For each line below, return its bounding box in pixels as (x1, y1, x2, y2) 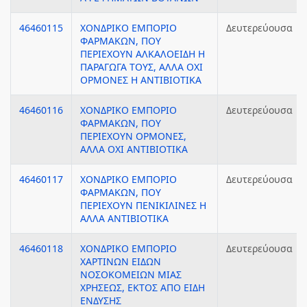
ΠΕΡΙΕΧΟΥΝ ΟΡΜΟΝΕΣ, (80, 130, 186, 143)
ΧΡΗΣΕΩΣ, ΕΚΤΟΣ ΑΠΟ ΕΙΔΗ (80, 281, 205, 294)
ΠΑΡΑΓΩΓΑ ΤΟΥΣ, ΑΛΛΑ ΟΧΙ (80, 60, 203, 73)
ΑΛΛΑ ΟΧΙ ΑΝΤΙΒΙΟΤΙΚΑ (80, 143, 188, 156)
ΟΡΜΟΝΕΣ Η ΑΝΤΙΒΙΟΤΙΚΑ (80, 73, 201, 86)
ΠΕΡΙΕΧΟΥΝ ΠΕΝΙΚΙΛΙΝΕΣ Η (80, 199, 206, 212)
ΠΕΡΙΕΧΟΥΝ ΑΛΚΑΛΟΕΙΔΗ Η (80, 47, 205, 60)
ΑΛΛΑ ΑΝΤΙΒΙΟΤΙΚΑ (80, 212, 169, 225)
